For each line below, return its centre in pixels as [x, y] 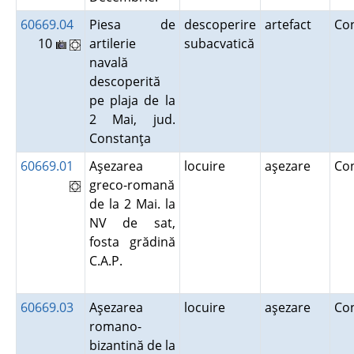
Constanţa [123, 138]
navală [108, 62]
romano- [115, 326]
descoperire [220, 24]
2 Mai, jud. [132, 119]
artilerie [112, 43]
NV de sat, [132, 223]
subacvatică [219, 43]
